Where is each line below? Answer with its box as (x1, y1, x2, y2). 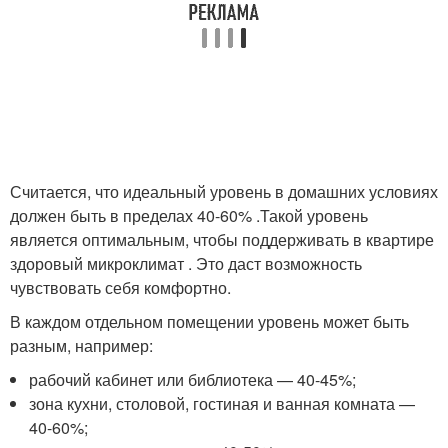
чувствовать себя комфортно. (10, 276, 231, 300)
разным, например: (10, 334, 153, 358)
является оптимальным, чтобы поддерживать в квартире (10, 228, 434, 252)
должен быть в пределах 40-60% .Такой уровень (10, 204, 368, 228)
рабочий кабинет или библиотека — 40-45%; (29, 368, 357, 392)
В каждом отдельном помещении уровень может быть (10, 310, 409, 334)
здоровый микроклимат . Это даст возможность (10, 252, 362, 276)
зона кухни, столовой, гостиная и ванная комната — (29, 392, 416, 416)
